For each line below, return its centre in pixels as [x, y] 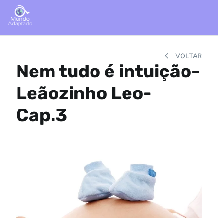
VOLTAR [188, 56]
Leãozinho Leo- [84, 93]
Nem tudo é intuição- [108, 71]
